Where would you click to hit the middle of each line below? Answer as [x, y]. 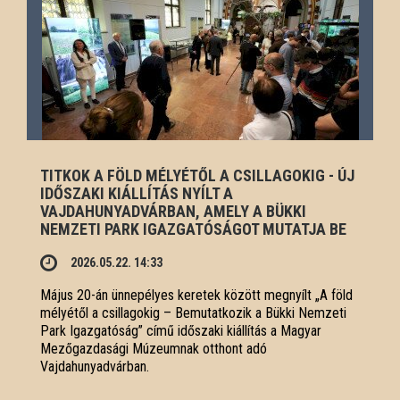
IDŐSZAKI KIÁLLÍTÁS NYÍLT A [137, 193]
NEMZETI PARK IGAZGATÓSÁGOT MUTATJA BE [193, 229]
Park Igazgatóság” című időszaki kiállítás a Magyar [181, 330]
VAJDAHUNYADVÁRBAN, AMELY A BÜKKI [173, 211]
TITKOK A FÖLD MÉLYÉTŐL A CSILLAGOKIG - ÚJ [197, 175]
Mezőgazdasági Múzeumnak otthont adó [154, 348]
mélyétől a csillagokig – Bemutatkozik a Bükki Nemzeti [193, 312]
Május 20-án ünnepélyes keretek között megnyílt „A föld [196, 295]
